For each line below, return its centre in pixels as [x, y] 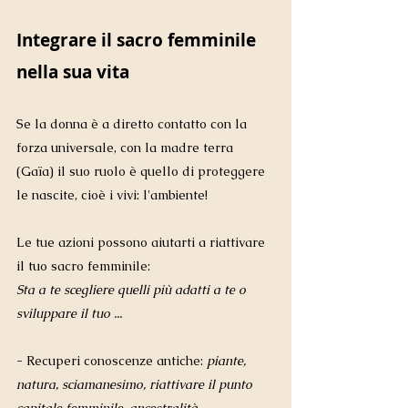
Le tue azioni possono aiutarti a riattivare [143, 243]
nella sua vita [73, 72]
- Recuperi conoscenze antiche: [112, 361]
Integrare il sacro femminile [138, 41]
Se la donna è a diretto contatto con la [133, 124]
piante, [228, 361]
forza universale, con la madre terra [127, 148]
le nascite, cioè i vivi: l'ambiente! [114, 195]
